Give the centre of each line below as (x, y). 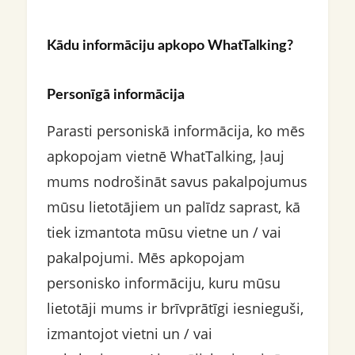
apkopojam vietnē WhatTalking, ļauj (165, 156)
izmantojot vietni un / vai (129, 334)
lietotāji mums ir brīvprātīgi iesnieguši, (175, 308)
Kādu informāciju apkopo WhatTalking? (170, 46)
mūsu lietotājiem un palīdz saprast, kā (173, 207)
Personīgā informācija (115, 95)
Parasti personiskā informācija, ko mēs (176, 131)
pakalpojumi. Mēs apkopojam (145, 258)
